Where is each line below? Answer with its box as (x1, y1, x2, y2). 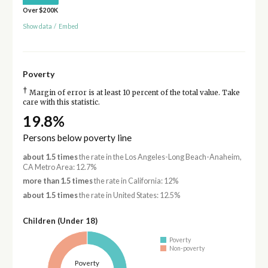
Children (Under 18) (22, 215, 98, 226)
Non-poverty (169, 245, 205, 252)
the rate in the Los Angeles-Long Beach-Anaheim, (77, 152, 242, 162)
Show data (22, 22, 52, 30)
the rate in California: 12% (92, 176, 178, 186)
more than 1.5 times (22, 176, 93, 186)
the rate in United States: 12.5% (77, 190, 180, 200)
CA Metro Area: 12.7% (22, 162, 96, 172)
